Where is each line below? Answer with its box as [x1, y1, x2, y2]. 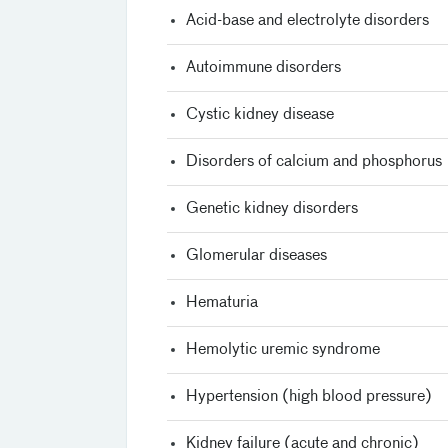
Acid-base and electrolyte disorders [186, 12, 429, 29]
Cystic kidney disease [186, 106, 334, 123]
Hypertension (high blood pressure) [186, 388, 432, 405]
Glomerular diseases [186, 247, 327, 264]
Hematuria [186, 294, 258, 311]
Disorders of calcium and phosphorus [186, 153, 442, 170]
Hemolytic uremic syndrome [186, 341, 380, 358]
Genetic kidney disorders [186, 200, 358, 217]
